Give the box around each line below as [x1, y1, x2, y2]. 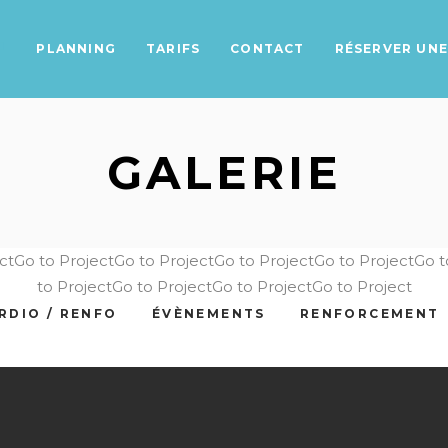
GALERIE [106, 145, 342, 200]
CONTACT [230, 41, 305, 56]
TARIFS [146, 41, 201, 56]
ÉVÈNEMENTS [151, 306, 266, 321]
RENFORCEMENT [299, 306, 440, 321]
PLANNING [36, 41, 116, 56]
